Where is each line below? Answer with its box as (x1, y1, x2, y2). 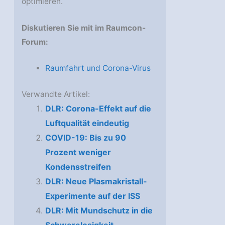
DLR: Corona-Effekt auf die (45, 103, 151, 114)
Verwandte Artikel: (22, 89, 90, 99)
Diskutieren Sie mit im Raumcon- (22, 23, 146, 33)
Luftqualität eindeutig (45, 118, 129, 128)
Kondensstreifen (45, 161, 111, 172)
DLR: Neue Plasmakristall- (45, 176, 147, 186)
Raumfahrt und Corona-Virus (45, 63, 151, 73)
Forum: (22, 37, 49, 47)
